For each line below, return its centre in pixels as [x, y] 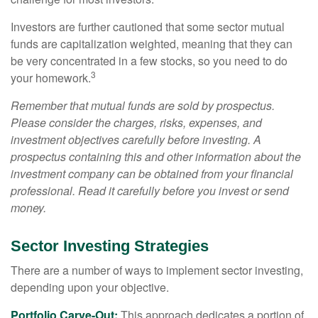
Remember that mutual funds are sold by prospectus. [143, 105]
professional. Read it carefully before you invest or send [150, 191]
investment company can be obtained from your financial [152, 174]
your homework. [51, 78]
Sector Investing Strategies [110, 246]
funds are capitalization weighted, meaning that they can [152, 44]
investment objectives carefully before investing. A [136, 139]
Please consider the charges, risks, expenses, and [136, 122]
